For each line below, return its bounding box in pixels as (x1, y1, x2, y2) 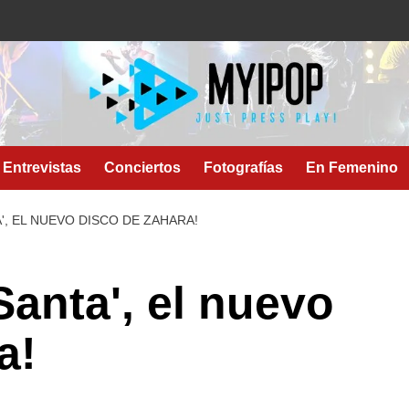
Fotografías (204, 160, 283, 175)
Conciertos (104, 160, 181, 175)
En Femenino (306, 160, 398, 175)
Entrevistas (3, 160, 81, 175)
